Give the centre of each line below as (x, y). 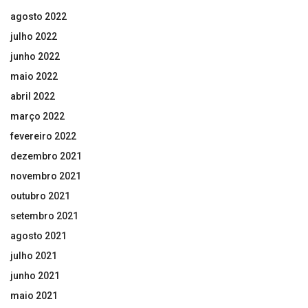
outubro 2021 (40, 196)
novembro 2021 (46, 176)
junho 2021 (35, 275)
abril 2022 (33, 96)
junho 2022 (35, 56)
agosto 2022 (38, 16)
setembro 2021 (44, 216)
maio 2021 (34, 295)
